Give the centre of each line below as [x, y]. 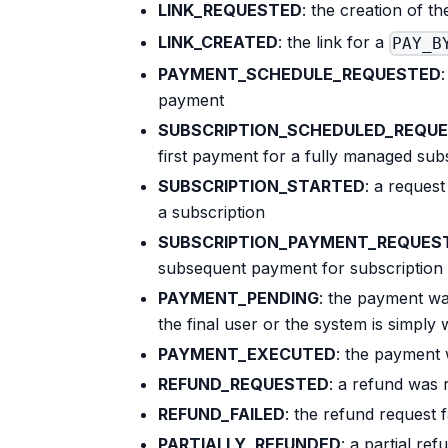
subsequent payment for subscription [300, 267]
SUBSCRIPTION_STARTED [261, 185]
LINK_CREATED [218, 42]
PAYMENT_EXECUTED [247, 353]
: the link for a [333, 42]
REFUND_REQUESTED [243, 383]
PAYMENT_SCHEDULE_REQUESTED [299, 73]
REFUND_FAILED [221, 413]
